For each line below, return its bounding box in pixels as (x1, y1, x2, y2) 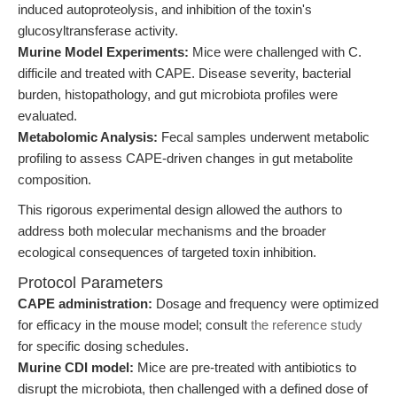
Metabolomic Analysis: (18, 129, 158, 144)
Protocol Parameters (18, 274, 163, 292)
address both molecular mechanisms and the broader (18, 223, 326, 238)
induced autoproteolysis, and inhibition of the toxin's (18, 2, 312, 17)
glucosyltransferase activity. (18, 23, 178, 38)
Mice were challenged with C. (189, 44, 362, 59)
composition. (18, 172, 91, 187)
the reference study (251, 317, 362, 332)
